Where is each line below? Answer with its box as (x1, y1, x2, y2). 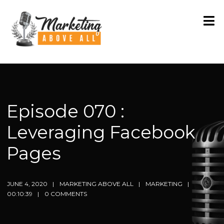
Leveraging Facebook (6, 121, 196, 143)
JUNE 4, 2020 (7, 180, 48, 188)
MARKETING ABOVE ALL (59, 180, 134, 188)
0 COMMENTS (44, 190, 87, 198)
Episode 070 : (6, 100, 125, 122)
